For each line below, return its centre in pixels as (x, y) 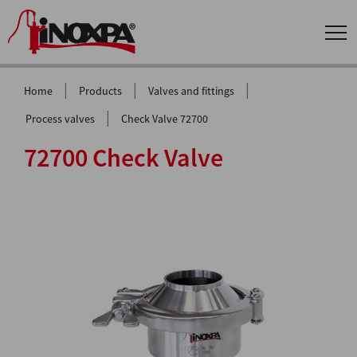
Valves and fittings (191, 91)
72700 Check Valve (124, 158)
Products (100, 91)
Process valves (60, 119)
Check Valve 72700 (165, 119)
